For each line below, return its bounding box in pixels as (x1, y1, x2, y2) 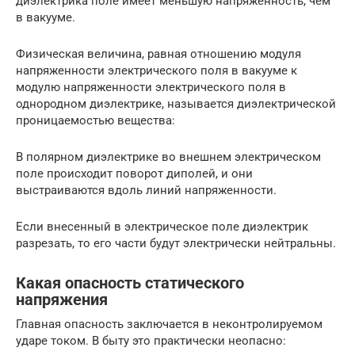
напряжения (16, 291, 108, 310)
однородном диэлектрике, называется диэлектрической (16, 97, 336, 112)
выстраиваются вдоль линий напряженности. (16, 183, 277, 198)
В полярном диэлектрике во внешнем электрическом (16, 150, 321, 165)
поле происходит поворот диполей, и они (16, 166, 253, 181)
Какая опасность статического (16, 274, 244, 293)
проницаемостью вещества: (16, 113, 175, 128)
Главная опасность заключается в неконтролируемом (16, 317, 323, 332)
